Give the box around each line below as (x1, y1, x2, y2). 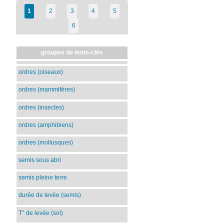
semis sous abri (18, 156, 61, 164)
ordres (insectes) (18, 103, 64, 111)
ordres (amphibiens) (18, 121, 74, 128)
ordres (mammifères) (18, 86, 75, 93)
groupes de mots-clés (41, 49, 103, 56)
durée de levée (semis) (18, 191, 81, 199)
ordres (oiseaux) (18, 68, 63, 76)
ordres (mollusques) (18, 138, 73, 146)
